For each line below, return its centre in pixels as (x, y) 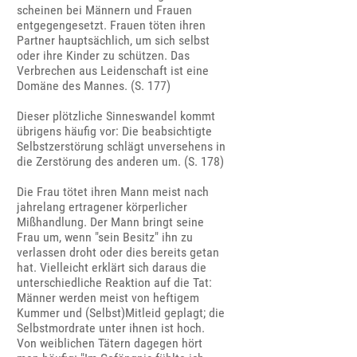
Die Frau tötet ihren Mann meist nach (113, 192)
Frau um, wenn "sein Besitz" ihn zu (105, 237)
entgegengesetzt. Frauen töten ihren (112, 25)
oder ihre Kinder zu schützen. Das (104, 56)
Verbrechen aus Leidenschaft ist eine (113, 71)
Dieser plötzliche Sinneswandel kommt (116, 116)
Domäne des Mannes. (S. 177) (94, 86)
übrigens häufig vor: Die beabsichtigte (115, 131)
